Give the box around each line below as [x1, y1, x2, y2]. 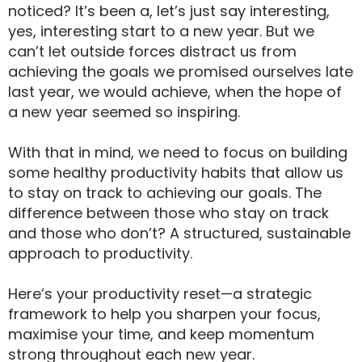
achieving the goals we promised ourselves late [8, 61, 353, 82]
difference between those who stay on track [8, 203, 329, 223]
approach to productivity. [8, 243, 192, 263]
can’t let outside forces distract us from [8, 41, 297, 61]
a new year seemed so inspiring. [8, 102, 244, 122]
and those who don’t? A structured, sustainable [8, 223, 351, 243]
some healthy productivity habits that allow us [8, 162, 343, 183]
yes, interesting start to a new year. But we [8, 21, 314, 41]
